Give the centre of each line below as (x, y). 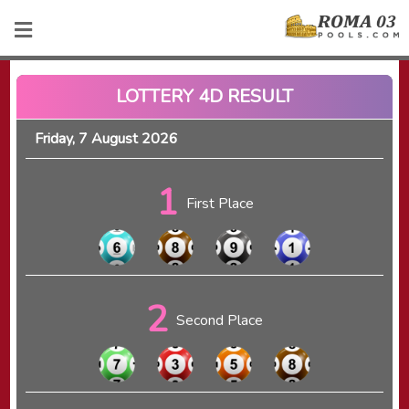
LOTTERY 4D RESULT (204, 96)
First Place (220, 203)
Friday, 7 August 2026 (106, 139)
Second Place (220, 320)
